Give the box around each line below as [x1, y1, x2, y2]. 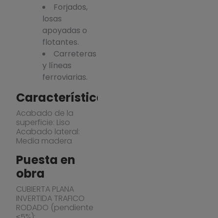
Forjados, [53, 1, 88, 13]
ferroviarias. [42, 71, 88, 83]
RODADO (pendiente [16, 201, 93, 213]
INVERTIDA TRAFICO [16, 192, 85, 204]
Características [16, 89, 111, 106]
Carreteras [53, 48, 96, 59]
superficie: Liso [16, 116, 70, 128]
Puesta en [16, 151, 75, 168]
